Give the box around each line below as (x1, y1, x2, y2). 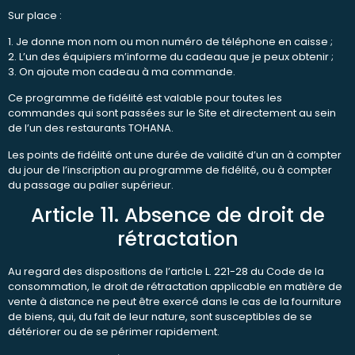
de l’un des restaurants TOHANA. (8, 120, 174, 136)
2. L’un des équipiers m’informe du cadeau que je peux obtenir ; (8, 48, 334, 64)
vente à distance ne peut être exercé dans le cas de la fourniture (8, 294, 342, 310)
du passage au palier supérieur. (8, 177, 174, 193)
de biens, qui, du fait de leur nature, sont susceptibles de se (8, 309, 312, 325)
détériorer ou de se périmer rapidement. (8, 324, 219, 340)
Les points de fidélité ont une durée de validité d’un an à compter (8, 147, 342, 162)
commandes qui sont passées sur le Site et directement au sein (8, 105, 336, 121)
